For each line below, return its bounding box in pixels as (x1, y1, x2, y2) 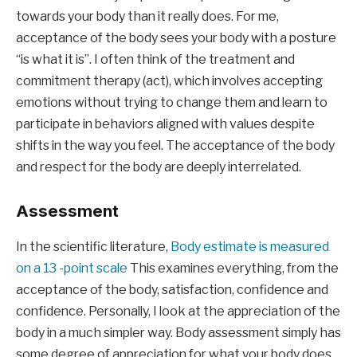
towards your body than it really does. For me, (16, 8, 279, 24)
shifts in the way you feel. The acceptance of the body (16, 137, 335, 153)
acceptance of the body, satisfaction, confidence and (16, 281, 328, 297)
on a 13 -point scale (16, 260, 127, 276)
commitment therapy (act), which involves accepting (16, 73, 323, 88)
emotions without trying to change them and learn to (16, 94, 328, 110)
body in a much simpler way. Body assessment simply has (16, 324, 341, 340)
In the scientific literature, (16, 238, 171, 254)
